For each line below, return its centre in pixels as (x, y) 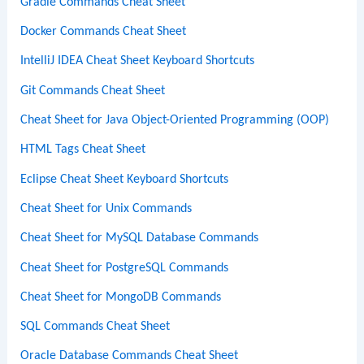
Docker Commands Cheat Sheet (104, 32)
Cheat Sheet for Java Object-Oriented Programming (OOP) (175, 121)
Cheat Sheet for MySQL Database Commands (140, 238)
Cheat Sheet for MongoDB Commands (121, 297)
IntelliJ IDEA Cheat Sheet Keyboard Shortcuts (138, 61)
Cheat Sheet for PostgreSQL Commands (125, 268)
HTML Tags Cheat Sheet (83, 150)
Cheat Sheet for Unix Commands (106, 208)
